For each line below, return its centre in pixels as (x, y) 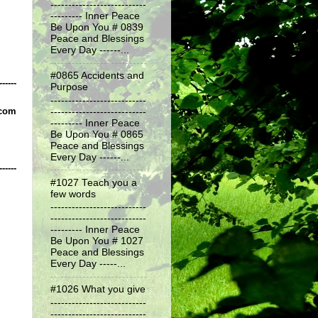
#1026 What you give (98, 290)
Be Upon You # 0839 (97, 28)
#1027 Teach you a (94, 182)
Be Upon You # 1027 (97, 241)
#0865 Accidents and (97, 76)
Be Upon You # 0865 (97, 134)
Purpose (69, 87)
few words (73, 194)
